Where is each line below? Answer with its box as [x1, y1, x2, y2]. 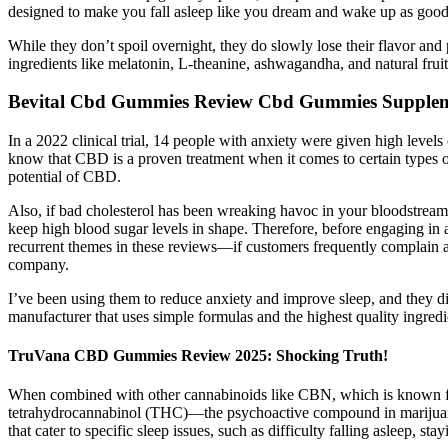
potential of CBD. [8, 167, 121, 185]
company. [8, 255, 69, 273]
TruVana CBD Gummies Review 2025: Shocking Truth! [8, 347, 388, 365]
